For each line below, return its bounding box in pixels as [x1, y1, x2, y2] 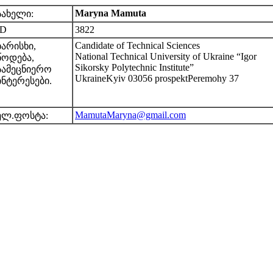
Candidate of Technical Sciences [75, 40, 200, 51]
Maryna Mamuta [75, 8, 146, 18]
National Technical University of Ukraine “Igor [75, 51, 257, 62]
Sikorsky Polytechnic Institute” [75, 62, 194, 73]
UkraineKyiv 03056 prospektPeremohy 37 [75, 73, 239, 83]
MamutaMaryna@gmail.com [75, 110, 186, 120]
